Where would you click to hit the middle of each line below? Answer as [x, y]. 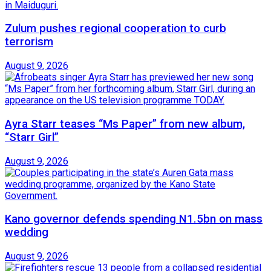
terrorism [29, 42]
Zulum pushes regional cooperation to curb [116, 29]
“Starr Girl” [32, 137]
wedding [27, 233]
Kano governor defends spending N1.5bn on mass [134, 219]
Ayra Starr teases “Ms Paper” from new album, [125, 124]
